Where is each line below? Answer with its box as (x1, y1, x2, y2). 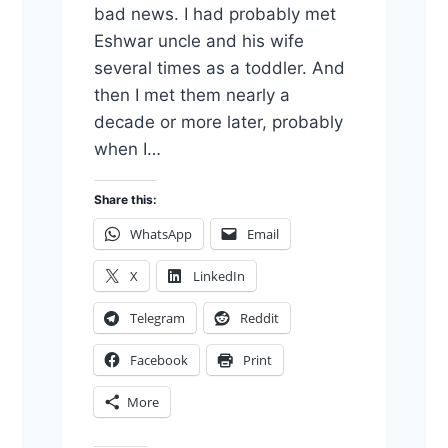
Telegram (129, 309, 185, 328)
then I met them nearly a (93, 85, 290, 106)
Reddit (239, 309, 279, 328)
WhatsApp (129, 225, 192, 244)
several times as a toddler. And (93, 58, 345, 79)
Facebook (129, 351, 188, 370)
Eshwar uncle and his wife (93, 31, 304, 52)
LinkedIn (192, 267, 245, 286)
